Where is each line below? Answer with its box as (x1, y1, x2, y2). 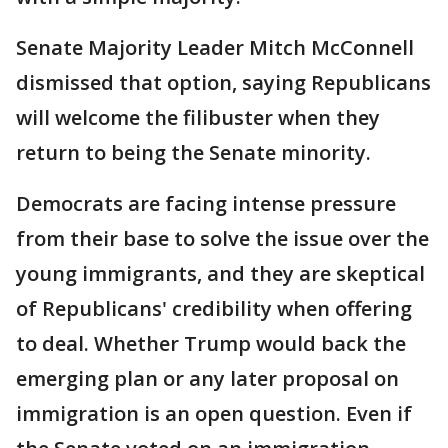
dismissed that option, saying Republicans (16, 69, 431, 97)
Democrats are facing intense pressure (16, 190, 396, 218)
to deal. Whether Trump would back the (16, 330, 406, 358)
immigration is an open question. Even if (16, 400, 412, 428)
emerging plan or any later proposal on (16, 365, 399, 393)
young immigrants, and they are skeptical (16, 260, 425, 288)
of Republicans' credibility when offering (16, 295, 412, 323)
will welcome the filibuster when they (16, 104, 380, 132)
